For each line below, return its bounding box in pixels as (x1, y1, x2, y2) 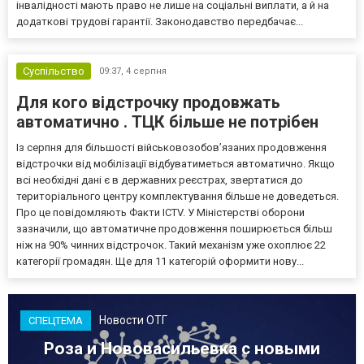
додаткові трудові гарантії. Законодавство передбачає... (16, 15, 303, 28)
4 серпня (126, 65, 167, 76)
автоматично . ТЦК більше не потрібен (16, 111, 318, 132)
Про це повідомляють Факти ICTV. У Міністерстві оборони (16, 206, 305, 219)
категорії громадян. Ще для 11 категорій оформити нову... (16, 254, 304, 267)
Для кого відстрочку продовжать (16, 92, 280, 112)
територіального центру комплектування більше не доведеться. (16, 189, 339, 202)
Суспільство (23, 64, 84, 77)
